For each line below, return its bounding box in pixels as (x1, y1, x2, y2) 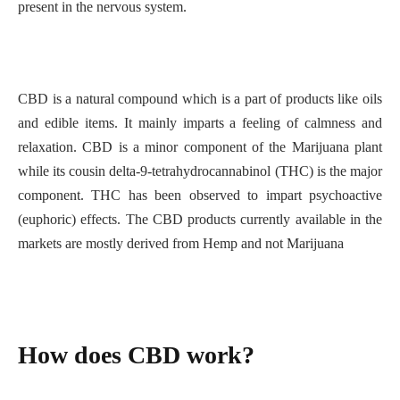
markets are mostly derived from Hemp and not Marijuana (18, 236, 344, 252)
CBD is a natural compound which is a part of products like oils (18, 91, 382, 107)
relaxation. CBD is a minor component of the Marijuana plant (18, 139, 382, 155)
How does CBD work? (18, 340, 254, 369)
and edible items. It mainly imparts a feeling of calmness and (18, 115, 382, 131)
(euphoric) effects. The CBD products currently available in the (18, 212, 382, 228)
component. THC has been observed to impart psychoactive (18, 187, 382, 204)
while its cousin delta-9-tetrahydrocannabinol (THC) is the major (18, 163, 382, 179)
